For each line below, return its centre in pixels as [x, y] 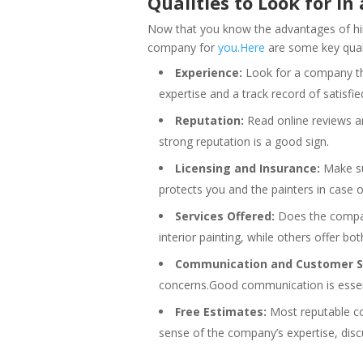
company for [183, 47]
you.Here [241, 47]
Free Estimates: [221, 311]
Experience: [209, 72]
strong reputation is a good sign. [244, 141]
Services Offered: [225, 216]
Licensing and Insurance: [248, 168]
